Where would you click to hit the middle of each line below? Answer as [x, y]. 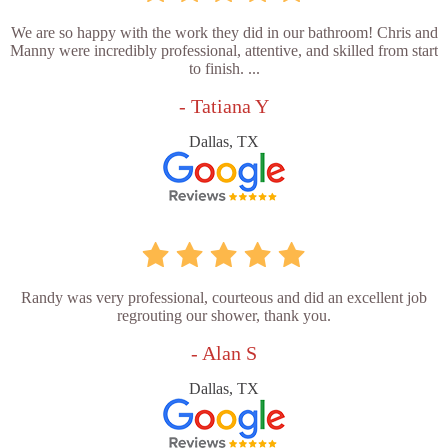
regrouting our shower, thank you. [224, 316]
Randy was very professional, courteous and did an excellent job [224, 298]
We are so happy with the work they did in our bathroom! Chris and [224, 33]
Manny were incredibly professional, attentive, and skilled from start [224, 51]
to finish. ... [224, 69]
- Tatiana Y [224, 106]
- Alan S [224, 353]
